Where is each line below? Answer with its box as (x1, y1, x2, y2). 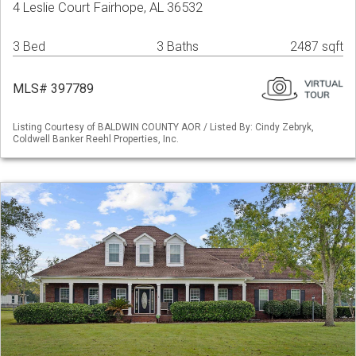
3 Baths (157, 39, 199, 55)
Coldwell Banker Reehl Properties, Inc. (13, 133, 179, 145)
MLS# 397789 (13, 81, 94, 97)
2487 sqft (290, 39, 343, 55)
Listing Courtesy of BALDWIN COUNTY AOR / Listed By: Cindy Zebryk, (13, 122, 314, 133)
